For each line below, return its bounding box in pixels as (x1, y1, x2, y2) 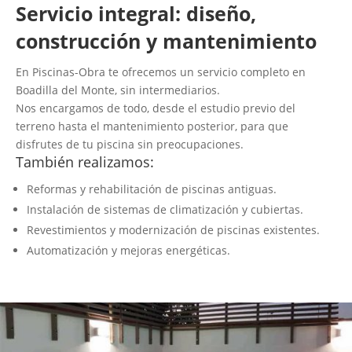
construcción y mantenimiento (16, 27, 317, 54)
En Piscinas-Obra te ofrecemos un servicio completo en (16, 64, 306, 79)
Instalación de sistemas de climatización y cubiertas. (27, 201, 303, 217)
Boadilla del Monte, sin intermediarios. (16, 82, 220, 97)
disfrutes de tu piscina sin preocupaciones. (16, 136, 244, 152)
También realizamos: (16, 152, 154, 171)
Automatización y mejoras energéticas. (27, 242, 230, 258)
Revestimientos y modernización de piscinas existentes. (27, 222, 320, 237)
